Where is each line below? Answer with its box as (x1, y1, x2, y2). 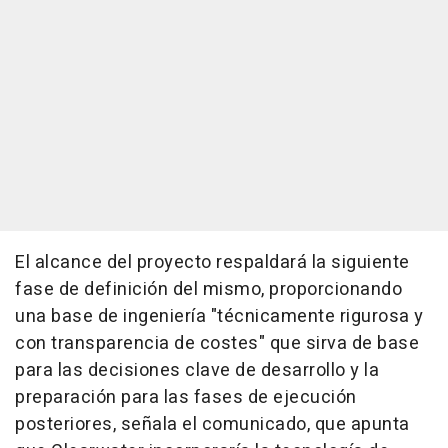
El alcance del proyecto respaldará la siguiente (15, 248, 410, 276)
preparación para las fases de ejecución (15, 383, 357, 411)
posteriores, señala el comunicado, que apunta (15, 410, 410, 438)
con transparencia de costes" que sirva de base (15, 329, 419, 357)
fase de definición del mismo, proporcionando (15, 275, 402, 303)
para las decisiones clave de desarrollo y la (15, 356, 379, 384)
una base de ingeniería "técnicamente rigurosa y (15, 302, 424, 330)
